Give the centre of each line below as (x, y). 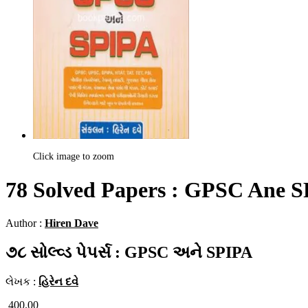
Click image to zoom (74, 157)
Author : (25, 223)
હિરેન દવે (58, 282)
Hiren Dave (71, 223)
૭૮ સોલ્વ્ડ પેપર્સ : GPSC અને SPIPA (129, 253)
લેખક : (22, 282)
